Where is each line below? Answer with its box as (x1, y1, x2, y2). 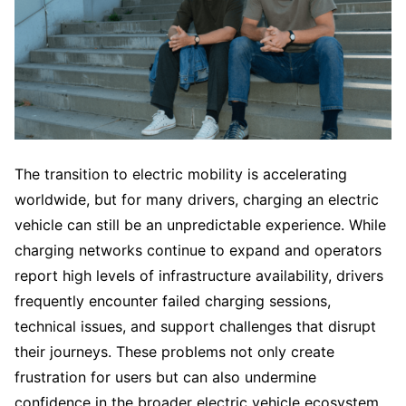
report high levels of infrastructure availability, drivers (14, 266, 383, 285)
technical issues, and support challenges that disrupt (14, 317, 376, 335)
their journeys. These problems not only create (14, 343, 334, 361)
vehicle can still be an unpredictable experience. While (14, 216, 386, 234)
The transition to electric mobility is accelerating (14, 165, 347, 183)
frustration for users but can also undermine (14, 368, 316, 386)
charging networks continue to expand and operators (14, 241, 382, 259)
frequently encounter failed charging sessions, (14, 292, 331, 310)
